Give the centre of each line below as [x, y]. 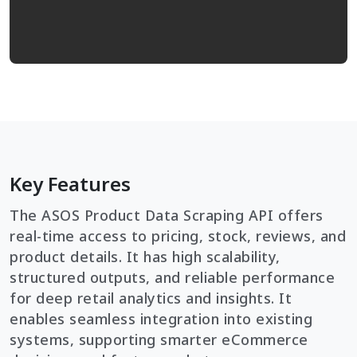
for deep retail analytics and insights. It [151, 298]
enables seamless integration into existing [161, 318]
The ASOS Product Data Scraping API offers [167, 215]
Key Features [70, 183]
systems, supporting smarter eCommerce [159, 339]
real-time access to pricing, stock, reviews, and [178, 235]
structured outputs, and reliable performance [172, 277]
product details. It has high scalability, [145, 256]
